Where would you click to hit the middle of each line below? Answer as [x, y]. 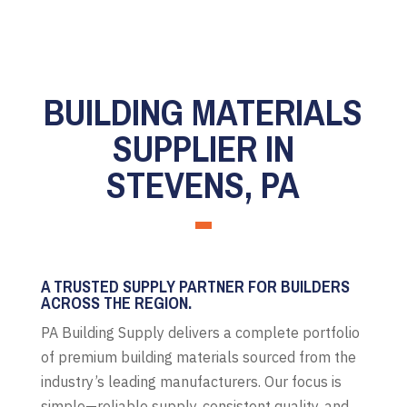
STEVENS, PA [203, 184]
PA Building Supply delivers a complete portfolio [200, 332]
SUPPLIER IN [203, 148]
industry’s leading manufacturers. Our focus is [191, 381]
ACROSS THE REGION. [116, 303]
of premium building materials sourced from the [198, 357]
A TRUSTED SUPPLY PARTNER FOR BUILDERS [195, 286]
